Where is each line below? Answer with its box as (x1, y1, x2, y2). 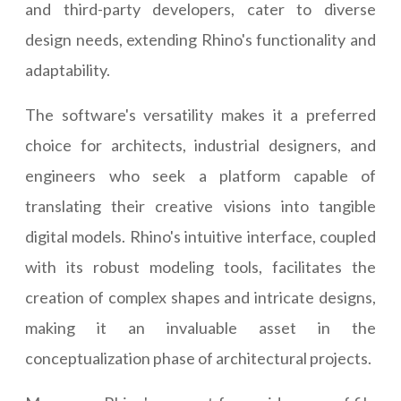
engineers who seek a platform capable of (25, 166, 376, 186)
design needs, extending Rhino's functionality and (25, 30, 376, 50)
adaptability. (25, 60, 110, 81)
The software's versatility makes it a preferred (25, 105, 376, 125)
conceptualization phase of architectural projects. (25, 348, 371, 369)
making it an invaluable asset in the (25, 318, 376, 338)
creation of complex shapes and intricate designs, (25, 287, 376, 308)
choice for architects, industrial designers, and (25, 135, 376, 156)
